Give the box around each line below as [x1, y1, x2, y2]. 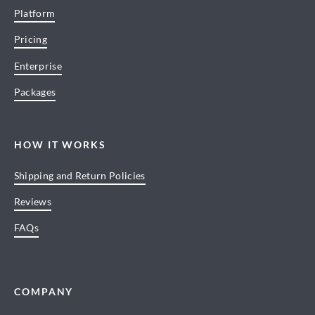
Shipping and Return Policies [13, 169, 146, 181]
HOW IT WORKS [13, 139, 107, 151]
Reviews [13, 195, 51, 208]
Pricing [13, 33, 47, 46]
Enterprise [13, 59, 62, 72]
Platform [13, 6, 56, 19]
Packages [13, 85, 56, 98]
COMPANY [13, 285, 74, 298]
